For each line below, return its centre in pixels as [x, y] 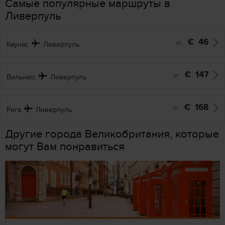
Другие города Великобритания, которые [112, 134]
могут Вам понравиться [65, 147]
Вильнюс [21, 77]
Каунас [18, 44]
